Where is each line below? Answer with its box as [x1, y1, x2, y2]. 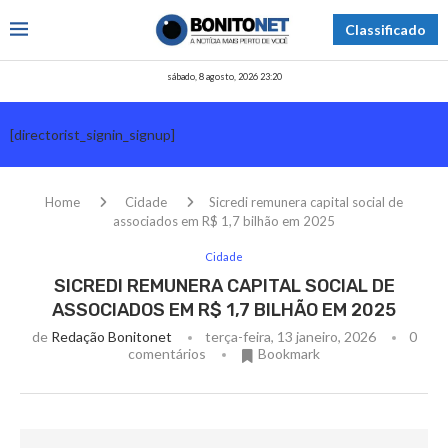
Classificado [345, 21, 426, 39]
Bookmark [258, 344, 320, 362]
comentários [128, 344, 206, 362]
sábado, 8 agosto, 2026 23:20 [166, 70, 282, 82]
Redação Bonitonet [50, 327, 172, 345]
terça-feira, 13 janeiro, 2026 [204, 327, 376, 345]
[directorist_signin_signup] [10, 125, 175, 143]
